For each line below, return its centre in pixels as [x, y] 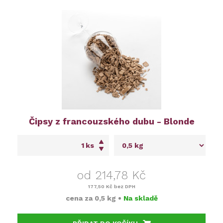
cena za [80, 198]
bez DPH [124, 186]
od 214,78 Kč [111, 175]
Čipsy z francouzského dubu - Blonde [111, 121]
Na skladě [140, 198]
